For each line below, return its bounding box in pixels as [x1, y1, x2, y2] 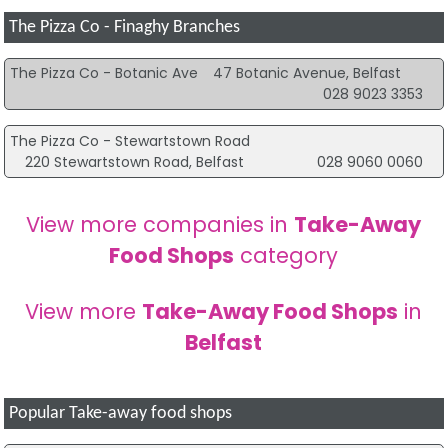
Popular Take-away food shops [9, 405, 233, 423]
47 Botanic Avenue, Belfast [212, 63, 401, 84]
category [234, 241, 339, 271]
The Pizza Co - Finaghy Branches [9, 18, 241, 36]
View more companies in [26, 210, 295, 240]
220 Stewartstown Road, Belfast [24, 151, 244, 172]
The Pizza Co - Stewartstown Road [9, 130, 250, 151]
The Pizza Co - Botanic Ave [9, 63, 198, 84]
